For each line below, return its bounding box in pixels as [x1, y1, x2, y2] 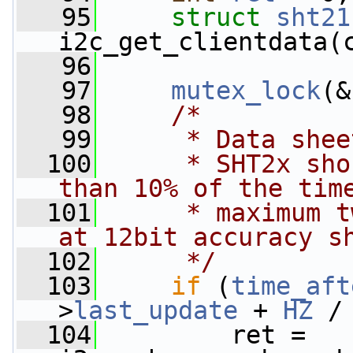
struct [171, 3, 276, 32]
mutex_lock [171, 76, 321, 105]
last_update [73, 296, 238, 325]
